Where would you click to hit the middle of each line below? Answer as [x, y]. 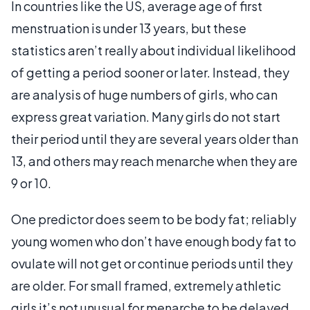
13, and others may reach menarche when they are [154, 161]
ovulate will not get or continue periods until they [152, 263]
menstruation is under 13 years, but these [129, 28]
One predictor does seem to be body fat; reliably [154, 219]
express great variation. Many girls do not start [146, 117]
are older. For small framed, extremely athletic [146, 285]
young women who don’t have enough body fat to [154, 241]
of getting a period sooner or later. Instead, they [150, 72]
